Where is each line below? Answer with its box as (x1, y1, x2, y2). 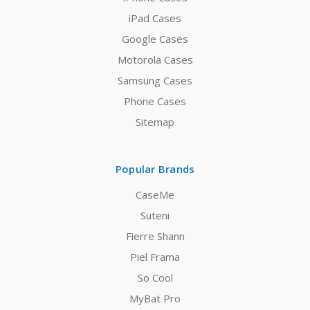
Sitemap (136, 115, 174, 129)
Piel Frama (130, 250, 180, 264)
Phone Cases (124, 94, 186, 109)
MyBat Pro (129, 291, 181, 306)
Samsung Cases (118, 73, 192, 88)
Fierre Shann (125, 229, 185, 244)
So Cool (137, 271, 173, 285)
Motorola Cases (117, 53, 193, 67)
